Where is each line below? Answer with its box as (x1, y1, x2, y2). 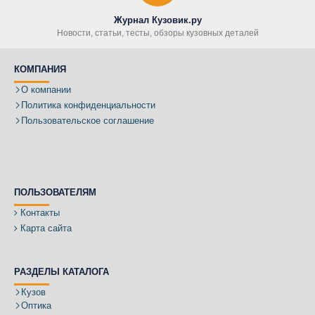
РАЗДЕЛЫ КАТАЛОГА (14, 266, 109, 278)
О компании (21, 84, 71, 96)
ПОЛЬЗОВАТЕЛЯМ (14, 187, 96, 198)
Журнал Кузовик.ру (113, 15, 202, 26)
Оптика (21, 300, 51, 311)
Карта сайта (20, 223, 72, 234)
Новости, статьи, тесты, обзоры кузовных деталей (56, 28, 259, 39)
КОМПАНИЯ (14, 64, 66, 75)
